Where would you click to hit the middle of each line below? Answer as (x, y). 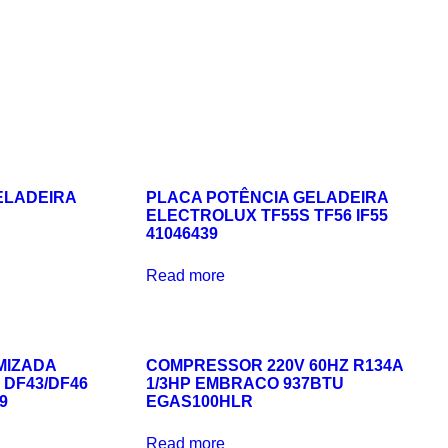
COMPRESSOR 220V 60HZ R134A (275, 365)
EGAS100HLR (200, 401)
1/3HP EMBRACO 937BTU (245, 383)
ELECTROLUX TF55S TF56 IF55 (267, 216)
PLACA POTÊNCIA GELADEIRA (267, 198)
